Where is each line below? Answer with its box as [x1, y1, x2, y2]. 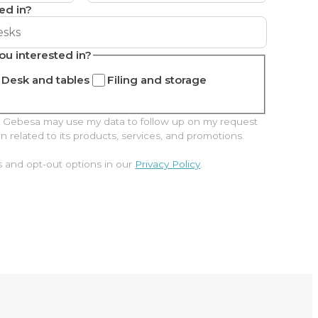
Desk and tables [1, 73, 90, 87]
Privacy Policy [135, 158, 201, 170]
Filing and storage [107, 73, 207, 87]
